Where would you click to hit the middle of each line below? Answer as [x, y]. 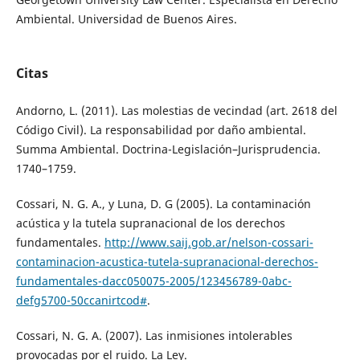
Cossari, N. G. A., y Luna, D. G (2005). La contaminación [163, 204]
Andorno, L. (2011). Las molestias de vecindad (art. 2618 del [176, 111]
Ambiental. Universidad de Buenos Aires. [126, 19]
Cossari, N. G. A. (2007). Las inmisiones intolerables [154, 336]
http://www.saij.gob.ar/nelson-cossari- [209, 243]
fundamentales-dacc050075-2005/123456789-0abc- [153, 281]
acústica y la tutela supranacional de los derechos [150, 223]
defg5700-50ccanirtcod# [81, 301]
